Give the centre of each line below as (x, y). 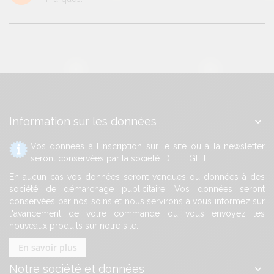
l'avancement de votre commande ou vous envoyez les (137, 213)
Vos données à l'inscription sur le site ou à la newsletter (148, 146)
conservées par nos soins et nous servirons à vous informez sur (137, 201)
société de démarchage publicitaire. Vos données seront (137, 189)
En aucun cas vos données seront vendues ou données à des (137, 176)
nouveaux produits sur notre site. (74, 225)
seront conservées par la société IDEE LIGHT (119, 158)
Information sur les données (83, 121)
